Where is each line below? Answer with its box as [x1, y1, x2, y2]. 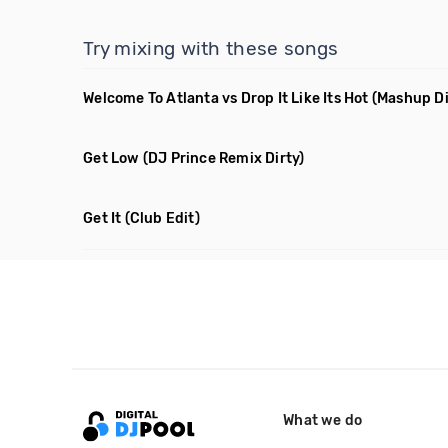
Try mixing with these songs [83, 37, 339, 60]
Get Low [83, 150, 140, 167]
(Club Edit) [124, 210, 200, 227]
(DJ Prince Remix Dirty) [142, 150, 305, 167]
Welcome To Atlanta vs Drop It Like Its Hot [83, 90, 369, 107]
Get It [83, 210, 122, 227]
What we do [283, 411, 363, 429]
